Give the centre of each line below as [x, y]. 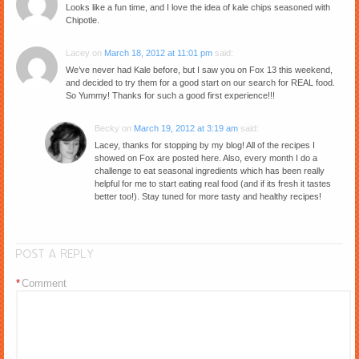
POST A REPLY [55, 254]
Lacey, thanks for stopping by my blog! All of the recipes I [205, 145]
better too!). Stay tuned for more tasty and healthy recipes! [208, 196]
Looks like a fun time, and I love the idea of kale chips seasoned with [198, 7]
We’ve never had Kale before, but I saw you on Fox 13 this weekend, [199, 69]
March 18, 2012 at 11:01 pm [158, 52]
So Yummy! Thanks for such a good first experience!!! [170, 95]
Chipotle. [83, 20]
